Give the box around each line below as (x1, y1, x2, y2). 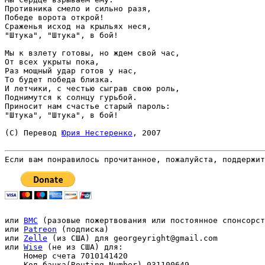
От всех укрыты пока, (5, 57, 99, 66)
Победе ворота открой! (5, 13, 104, 22)
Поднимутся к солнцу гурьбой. (5, 93, 137, 102)
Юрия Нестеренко (62, 128, 132, 137)
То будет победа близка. (5, 75, 114, 84)
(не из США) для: (43, 243, 128, 251)
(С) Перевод (5, 128, 62, 137)
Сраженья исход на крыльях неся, (5, 22, 151, 31)
